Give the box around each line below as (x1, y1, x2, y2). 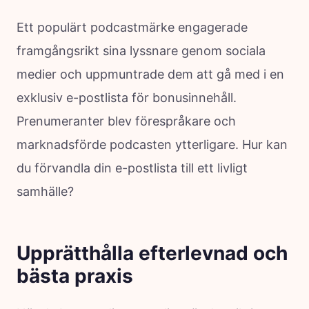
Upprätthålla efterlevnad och (17, 241, 288, 265)
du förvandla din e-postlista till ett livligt (17, 160, 248, 175)
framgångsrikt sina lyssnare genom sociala (17, 43, 266, 58)
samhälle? (17, 183, 74, 199)
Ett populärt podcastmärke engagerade (17, 19, 248, 34)
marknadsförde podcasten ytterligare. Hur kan (17, 137, 288, 152)
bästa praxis (17, 263, 133, 288)
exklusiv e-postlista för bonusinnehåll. (17, 90, 237, 105)
